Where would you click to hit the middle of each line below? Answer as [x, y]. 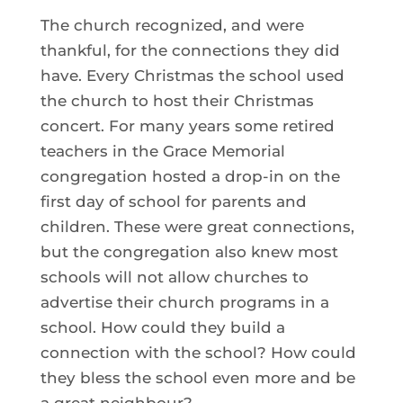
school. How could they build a [162, 327]
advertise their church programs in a [184, 302]
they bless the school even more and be [197, 377]
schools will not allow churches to [174, 277]
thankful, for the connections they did [190, 50]
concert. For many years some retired [187, 125]
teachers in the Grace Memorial [162, 151]
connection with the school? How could [198, 352]
